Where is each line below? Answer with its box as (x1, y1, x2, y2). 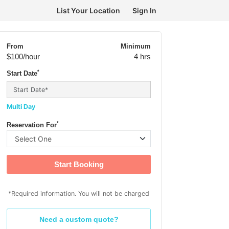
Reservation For (7, 122, 57, 129)
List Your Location (57, 6, 120, 15)
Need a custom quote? (39, 215, 119, 223)
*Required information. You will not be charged (8, 190, 149, 197)
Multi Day (7, 103, 35, 110)
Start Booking (54, 160, 104, 169)
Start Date (7, 70, 37, 77)
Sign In (132, 6, 156, 15)
